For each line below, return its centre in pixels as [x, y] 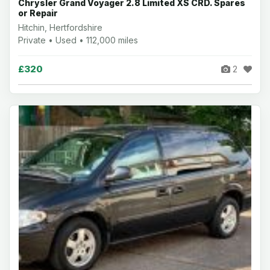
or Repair [38, 13]
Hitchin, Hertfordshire [60, 27]
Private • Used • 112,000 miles [78, 40]
